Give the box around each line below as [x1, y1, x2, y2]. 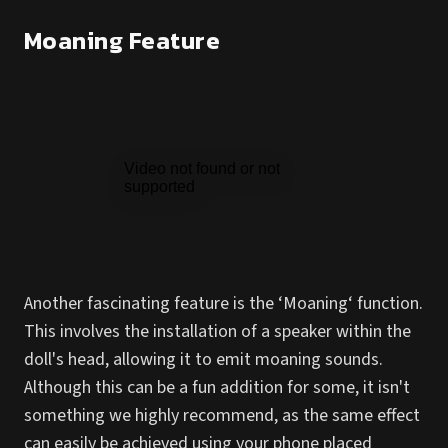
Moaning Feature [24, 23, 221, 58]
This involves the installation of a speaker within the [24, 319, 411, 344]
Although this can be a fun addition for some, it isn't [24, 375, 410, 400]
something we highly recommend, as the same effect [24, 403, 420, 428]
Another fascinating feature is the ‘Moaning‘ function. [24, 291, 423, 316]
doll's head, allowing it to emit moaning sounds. [24, 347, 383, 372]
